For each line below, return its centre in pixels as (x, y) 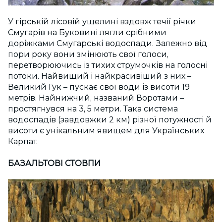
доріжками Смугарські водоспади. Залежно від (108, 44)
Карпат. (23, 142)
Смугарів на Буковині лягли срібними (87, 33)
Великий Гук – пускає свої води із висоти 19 (99, 87)
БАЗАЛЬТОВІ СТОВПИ (54, 163)
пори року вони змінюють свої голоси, (88, 55)
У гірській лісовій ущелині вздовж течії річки (102, 22)
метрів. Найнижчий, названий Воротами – (96, 98)
